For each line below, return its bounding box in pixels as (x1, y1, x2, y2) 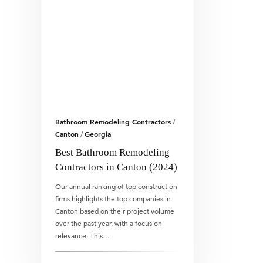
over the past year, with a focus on (55, 219, 162, 228)
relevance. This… (55, 231, 110, 240)
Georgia (85, 129, 111, 139)
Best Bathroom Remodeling (55, 147, 170, 158)
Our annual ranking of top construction (55, 182, 177, 191)
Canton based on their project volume (55, 207, 174, 215)
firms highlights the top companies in (55, 194, 171, 203)
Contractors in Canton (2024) (55, 161, 177, 173)
